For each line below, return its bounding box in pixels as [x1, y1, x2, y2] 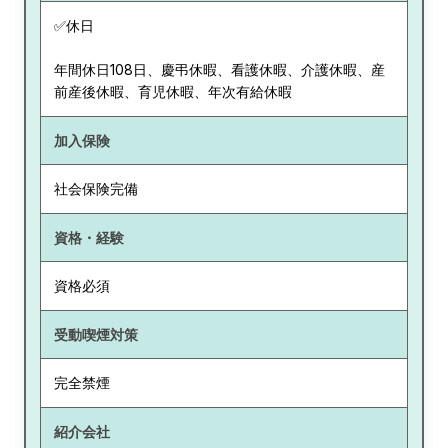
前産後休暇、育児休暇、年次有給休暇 [53, 83, 292, 101]
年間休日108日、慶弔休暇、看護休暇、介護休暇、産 [53, 61, 385, 79]
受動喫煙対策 [53, 325, 138, 343]
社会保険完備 [53, 180, 138, 198]
